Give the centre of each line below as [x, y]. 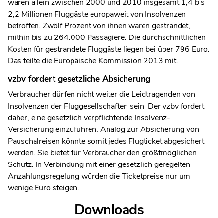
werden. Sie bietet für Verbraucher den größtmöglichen [102, 153]
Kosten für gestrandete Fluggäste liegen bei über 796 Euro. [109, 49]
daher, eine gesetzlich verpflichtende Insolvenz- [89, 118]
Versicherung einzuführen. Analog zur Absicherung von [103, 129]
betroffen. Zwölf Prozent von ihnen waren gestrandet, [99, 26]
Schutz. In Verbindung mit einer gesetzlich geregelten [99, 164]
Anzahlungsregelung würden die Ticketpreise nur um [99, 176]
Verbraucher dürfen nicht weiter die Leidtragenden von [101, 94]
